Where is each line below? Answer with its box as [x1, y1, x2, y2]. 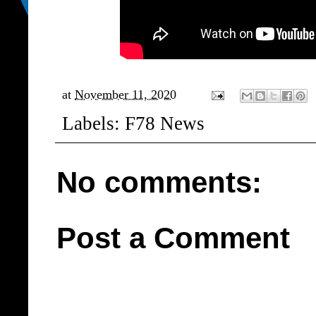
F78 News [125, 113, 205, 135]
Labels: [62, 113, 125, 135]
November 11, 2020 [75, 87, 176, 102]
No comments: [56, 165, 262, 199]
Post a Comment [56, 221, 290, 255]
